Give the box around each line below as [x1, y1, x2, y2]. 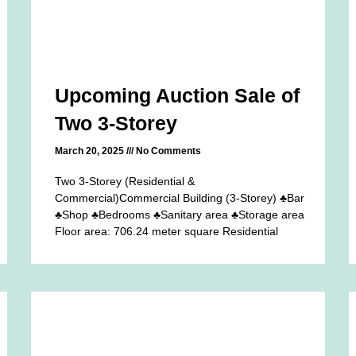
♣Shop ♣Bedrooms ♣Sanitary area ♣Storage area [55, 207, 305, 221]
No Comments [133, 145, 202, 157]
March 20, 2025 [55, 145, 127, 157]
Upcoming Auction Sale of [55, 83, 300, 106]
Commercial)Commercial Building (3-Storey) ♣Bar [55, 191, 305, 204]
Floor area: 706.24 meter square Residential [55, 224, 279, 238]
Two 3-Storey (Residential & [55, 174, 195, 188]
